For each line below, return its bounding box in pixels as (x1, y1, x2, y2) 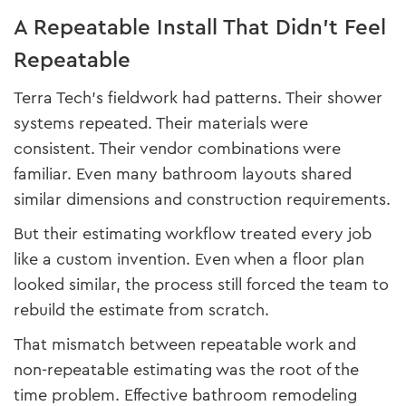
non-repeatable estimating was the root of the (14, 358, 359, 382)
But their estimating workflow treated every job (14, 222, 372, 246)
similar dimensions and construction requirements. (14, 188, 391, 212)
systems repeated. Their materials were (14, 111, 308, 136)
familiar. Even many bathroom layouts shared (14, 162, 352, 187)
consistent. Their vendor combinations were (14, 137, 341, 161)
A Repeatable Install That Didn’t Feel (14, 12, 386, 43)
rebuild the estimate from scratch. (14, 298, 269, 323)
